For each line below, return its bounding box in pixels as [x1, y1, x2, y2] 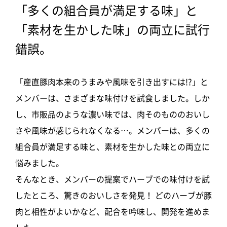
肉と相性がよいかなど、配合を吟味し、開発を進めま [15, 207, 210, 216]
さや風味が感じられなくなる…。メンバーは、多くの [15, 126, 210, 135]
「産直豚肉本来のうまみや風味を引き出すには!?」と [15, 78, 208, 86]
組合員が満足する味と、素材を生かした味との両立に [15, 142, 210, 151]
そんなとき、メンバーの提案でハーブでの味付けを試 [15, 175, 210, 183]
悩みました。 [15, 159, 64, 167]
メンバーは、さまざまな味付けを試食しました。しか [15, 94, 210, 102]
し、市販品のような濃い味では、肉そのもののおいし [15, 110, 210, 119]
